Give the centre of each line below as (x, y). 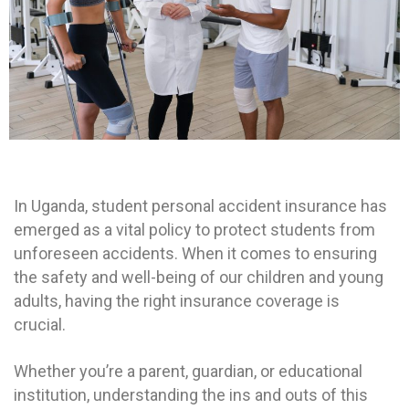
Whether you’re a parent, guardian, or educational (188, 372)
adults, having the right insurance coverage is (177, 301)
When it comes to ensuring (279, 254)
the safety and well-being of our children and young (199, 278)
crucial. (42, 325)
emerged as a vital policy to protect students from (194, 230)
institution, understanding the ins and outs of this (191, 395)
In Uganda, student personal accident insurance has (200, 206)
